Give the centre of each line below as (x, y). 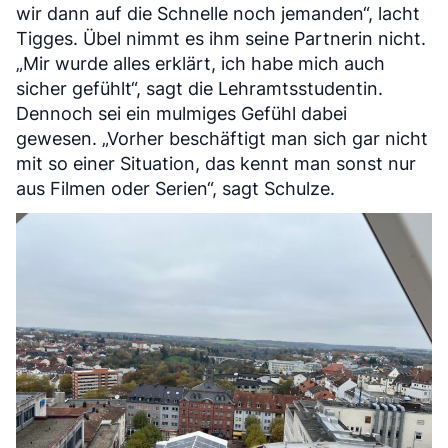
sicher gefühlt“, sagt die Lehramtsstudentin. (199, 88)
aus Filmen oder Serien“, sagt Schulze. (175, 188)
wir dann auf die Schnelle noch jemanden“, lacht (218, 13)
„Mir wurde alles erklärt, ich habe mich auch (200, 63)
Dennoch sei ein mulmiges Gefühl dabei (181, 113)
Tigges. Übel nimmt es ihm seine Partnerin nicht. (221, 38)
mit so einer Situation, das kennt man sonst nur (216, 163)
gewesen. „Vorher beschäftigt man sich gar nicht (222, 138)
